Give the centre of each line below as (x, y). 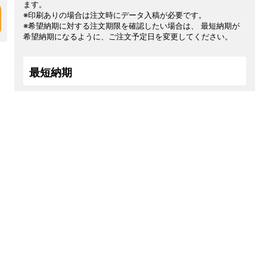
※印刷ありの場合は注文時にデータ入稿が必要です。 (115, 15)
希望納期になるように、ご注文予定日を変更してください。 (128, 36)
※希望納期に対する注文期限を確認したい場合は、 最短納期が (132, 26)
